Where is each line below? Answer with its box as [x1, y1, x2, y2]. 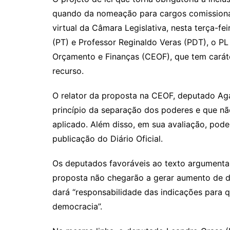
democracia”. [52, 201, 102, 212]
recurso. [52, 66, 84, 76]
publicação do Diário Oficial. [52, 133, 163, 144]
